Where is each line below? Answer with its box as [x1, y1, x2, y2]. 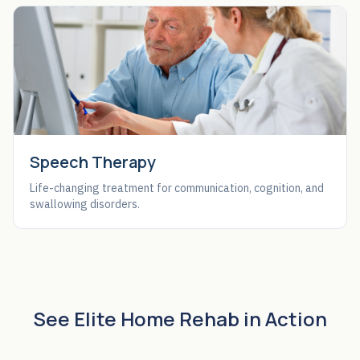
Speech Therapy [30, 151, 156, 173]
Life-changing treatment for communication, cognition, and [30, 181, 324, 195]
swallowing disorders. [30, 197, 140, 211]
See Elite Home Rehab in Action [33, 305, 327, 332]
